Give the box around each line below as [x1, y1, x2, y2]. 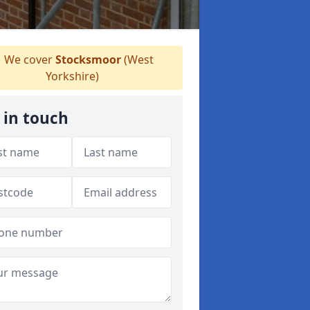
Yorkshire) [45, 69, 99, 84]
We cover [1, 52, 55, 67]
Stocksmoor [55, 52, 121, 67]
